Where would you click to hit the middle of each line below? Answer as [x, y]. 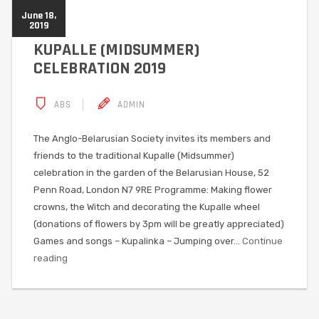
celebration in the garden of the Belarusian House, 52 [151, 172]
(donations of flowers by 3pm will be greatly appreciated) [159, 224]
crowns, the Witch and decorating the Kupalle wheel [147, 206]
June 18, [39, 15]
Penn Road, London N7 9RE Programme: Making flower [153, 189]
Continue [262, 241]
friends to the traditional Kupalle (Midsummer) [134, 155]
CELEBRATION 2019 [100, 68]
